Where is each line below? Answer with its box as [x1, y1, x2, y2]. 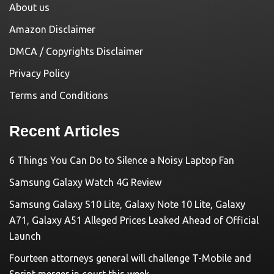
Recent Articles [9, 122, 120, 139]
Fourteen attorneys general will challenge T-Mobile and [9, 252, 251, 264]
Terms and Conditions [9, 89, 108, 101]
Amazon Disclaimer [9, 23, 95, 35]
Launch [9, 230, 41, 242]
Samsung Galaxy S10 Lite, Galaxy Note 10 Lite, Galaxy [9, 198, 245, 210]
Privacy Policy [9, 67, 70, 79]
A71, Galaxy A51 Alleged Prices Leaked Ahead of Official [9, 214, 259, 226]
